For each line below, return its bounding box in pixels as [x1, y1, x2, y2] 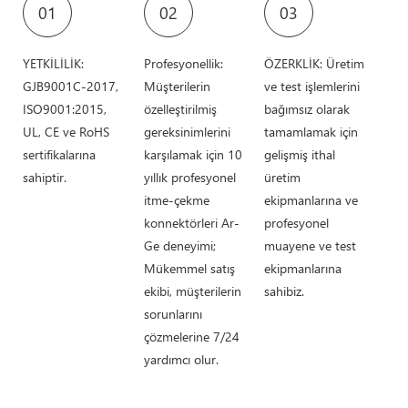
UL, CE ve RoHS [23, 122, 109, 140]
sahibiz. [264, 281, 305, 300]
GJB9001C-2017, [23, 76, 118, 95]
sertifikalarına [23, 145, 96, 163]
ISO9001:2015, [23, 99, 107, 117]
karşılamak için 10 [143, 145, 242, 163]
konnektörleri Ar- [143, 213, 240, 231]
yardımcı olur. [143, 350, 219, 368]
